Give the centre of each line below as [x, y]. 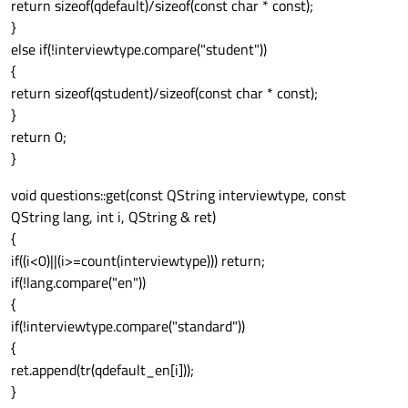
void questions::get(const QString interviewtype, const [178, 195]
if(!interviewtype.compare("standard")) [128, 326]
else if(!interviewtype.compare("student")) [139, 50]
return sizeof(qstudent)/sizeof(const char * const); [164, 93]
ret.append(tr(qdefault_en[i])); [102, 370]
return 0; [39, 137]
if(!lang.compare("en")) [78, 283]
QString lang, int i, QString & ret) [113, 217]
